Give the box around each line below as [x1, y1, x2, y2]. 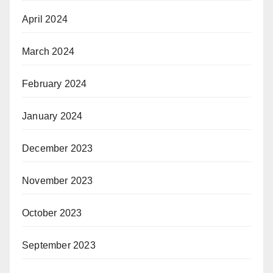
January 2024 [22, 111, 83, 122]
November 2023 [22, 175, 93, 186]
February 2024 [22, 79, 87, 90]
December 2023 [22, 143, 93, 154]
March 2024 [22, 46, 74, 57]
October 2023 [22, 208, 82, 219]
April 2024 [22, 14, 68, 25]
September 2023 [22, 240, 96, 251]
